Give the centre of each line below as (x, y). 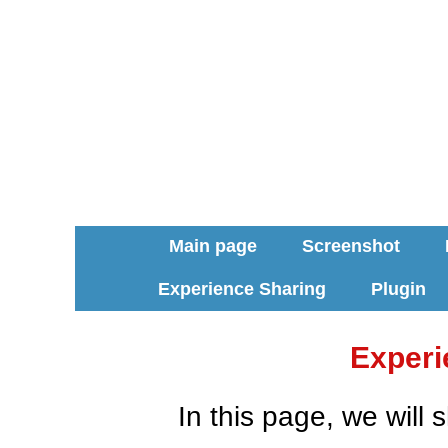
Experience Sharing (241, 288)
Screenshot (350, 245)
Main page (212, 245)
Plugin (398, 288)
